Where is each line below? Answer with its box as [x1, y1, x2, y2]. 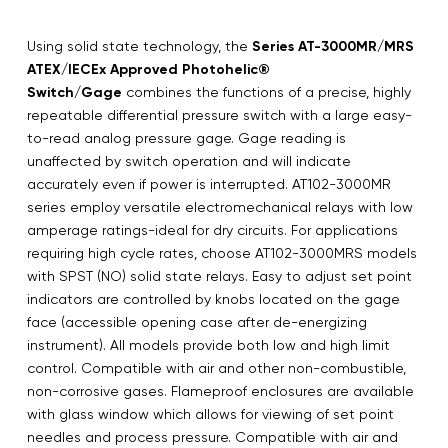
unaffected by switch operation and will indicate [27, 152, 351, 169]
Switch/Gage [27, 83, 122, 101]
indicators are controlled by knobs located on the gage [27, 290, 400, 307]
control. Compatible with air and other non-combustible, [27, 359, 406, 376]
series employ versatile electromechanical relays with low [27, 198, 413, 215]
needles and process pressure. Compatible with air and [27, 428, 398, 445]
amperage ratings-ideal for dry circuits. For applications [27, 221, 398, 238]
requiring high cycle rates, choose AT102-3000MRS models [27, 244, 417, 261]
